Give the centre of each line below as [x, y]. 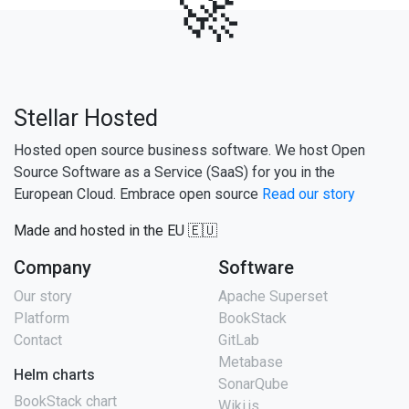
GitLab [239, 341]
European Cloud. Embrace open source [138, 194]
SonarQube [253, 384]
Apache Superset [273, 297]
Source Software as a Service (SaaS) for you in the [174, 173]
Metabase [251, 362]
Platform [42, 319]
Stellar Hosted [86, 119]
